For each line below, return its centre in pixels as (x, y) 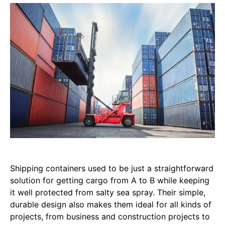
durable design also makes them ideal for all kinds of (111, 205)
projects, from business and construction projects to (110, 217)
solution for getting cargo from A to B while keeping (110, 181)
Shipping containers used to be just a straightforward (112, 168)
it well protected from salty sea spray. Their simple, (108, 193)
